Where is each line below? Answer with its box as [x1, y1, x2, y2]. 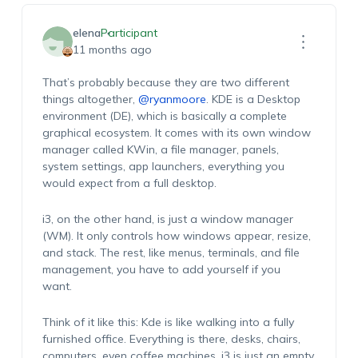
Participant [100, 26, 157, 40]
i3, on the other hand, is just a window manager [42, 212, 293, 226]
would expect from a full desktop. [42, 176, 220, 190]
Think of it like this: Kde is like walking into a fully [42, 315, 294, 329]
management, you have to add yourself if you [42, 262, 280, 276]
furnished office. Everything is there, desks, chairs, [42, 332, 300, 346]
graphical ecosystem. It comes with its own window [42, 125, 311, 140]
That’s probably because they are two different [42, 75, 289, 89]
